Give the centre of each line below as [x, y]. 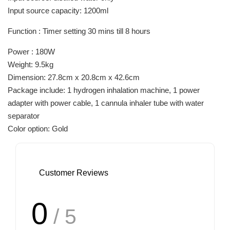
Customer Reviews [74, 173]
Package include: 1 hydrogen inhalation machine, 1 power [104, 90]
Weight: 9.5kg [31, 65]
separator [24, 116]
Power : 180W [31, 52]
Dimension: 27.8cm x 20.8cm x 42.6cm [74, 78]
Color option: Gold [38, 129]
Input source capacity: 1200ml [58, 11]
